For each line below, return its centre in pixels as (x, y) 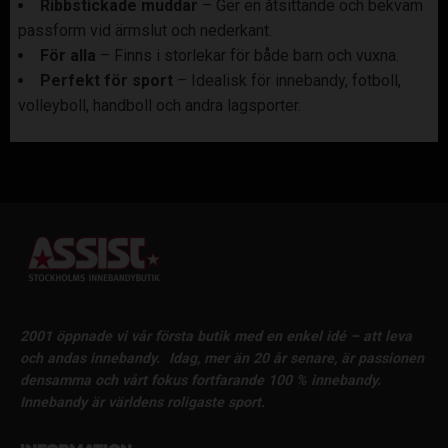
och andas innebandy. (90, 358)
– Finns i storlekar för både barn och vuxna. (247, 56)
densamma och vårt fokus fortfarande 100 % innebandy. (200, 380)
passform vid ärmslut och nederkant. (145, 31)
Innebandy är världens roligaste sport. (142, 402)
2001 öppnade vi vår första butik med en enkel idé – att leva (216, 336)
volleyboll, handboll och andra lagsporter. (159, 106)
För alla (68, 56)
